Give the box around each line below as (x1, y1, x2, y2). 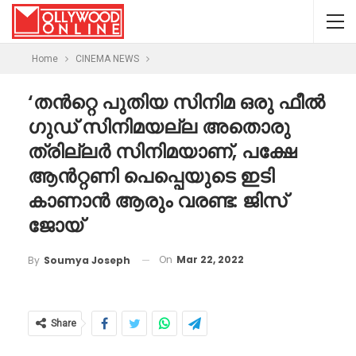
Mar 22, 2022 (176, 253, 244, 266)
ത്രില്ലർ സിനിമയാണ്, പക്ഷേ (28, 138, 296, 164)
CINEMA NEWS (75, 53, 139, 64)
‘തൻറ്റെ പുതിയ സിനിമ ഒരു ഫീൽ (28, 89, 325, 115)
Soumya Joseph (44, 253, 130, 267)
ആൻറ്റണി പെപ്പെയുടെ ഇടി (28, 163, 274, 189)
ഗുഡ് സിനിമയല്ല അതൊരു (28, 114, 290, 140)
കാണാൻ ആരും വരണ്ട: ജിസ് (28, 188, 287, 214)
